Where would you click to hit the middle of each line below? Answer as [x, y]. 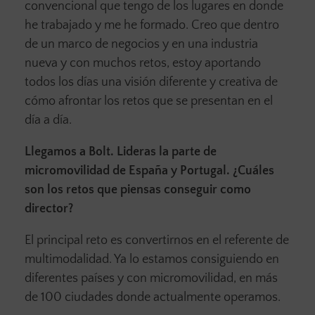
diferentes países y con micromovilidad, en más [151, 278]
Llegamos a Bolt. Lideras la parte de [121, 152]
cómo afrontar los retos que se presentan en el [149, 101]
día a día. [51, 120]
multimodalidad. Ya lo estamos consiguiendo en [152, 259]
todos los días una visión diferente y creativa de [151, 82]
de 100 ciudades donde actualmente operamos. [153, 297]
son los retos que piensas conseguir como [138, 189]
